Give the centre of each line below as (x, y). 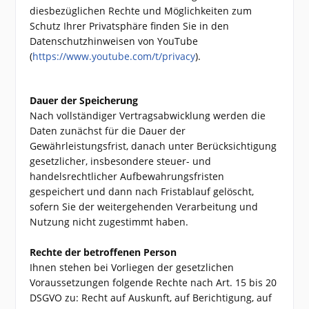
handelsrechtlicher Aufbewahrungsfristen (127, 176)
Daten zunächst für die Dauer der (108, 131)
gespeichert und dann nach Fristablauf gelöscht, (142, 191)
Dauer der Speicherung (84, 100)
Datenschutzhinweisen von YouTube (114, 41)
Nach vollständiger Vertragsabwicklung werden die (148, 116)
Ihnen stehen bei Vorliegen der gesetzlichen (132, 267)
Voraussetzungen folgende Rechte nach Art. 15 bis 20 (153, 282)
